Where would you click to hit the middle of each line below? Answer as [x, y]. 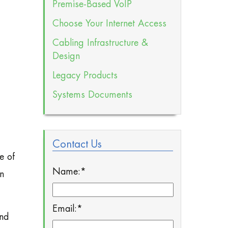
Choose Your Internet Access [109, 23]
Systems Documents [92, 95]
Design [66, 56]
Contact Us [77, 144]
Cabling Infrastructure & [100, 43]
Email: [64, 209]
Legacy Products [85, 75]
